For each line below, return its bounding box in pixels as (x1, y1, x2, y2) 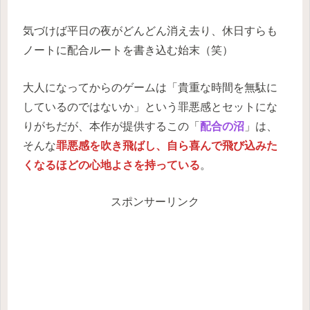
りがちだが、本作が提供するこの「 (23, 120, 200, 132)
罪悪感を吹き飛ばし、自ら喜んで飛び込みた (56, 139, 277, 152)
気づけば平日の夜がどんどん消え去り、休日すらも (23, 25, 277, 37)
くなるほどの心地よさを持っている (23, 158, 200, 171)
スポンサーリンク (111, 196, 199, 208)
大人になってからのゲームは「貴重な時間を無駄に (23, 81, 277, 93)
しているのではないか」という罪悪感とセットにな (23, 100, 277, 113)
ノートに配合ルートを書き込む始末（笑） (23, 44, 233, 57)
